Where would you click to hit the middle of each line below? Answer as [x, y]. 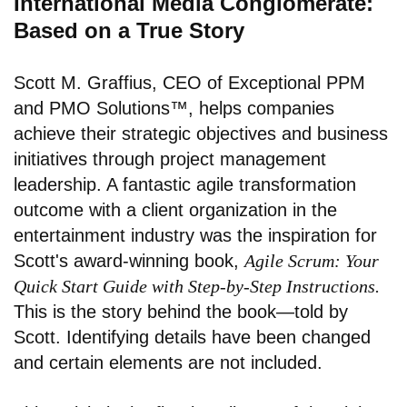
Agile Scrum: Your [312, 261]
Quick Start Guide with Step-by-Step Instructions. [197, 287]
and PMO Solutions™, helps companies [174, 109]
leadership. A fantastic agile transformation [185, 185]
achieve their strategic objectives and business [201, 134]
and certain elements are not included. [168, 363]
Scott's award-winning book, [129, 261]
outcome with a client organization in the [175, 210]
